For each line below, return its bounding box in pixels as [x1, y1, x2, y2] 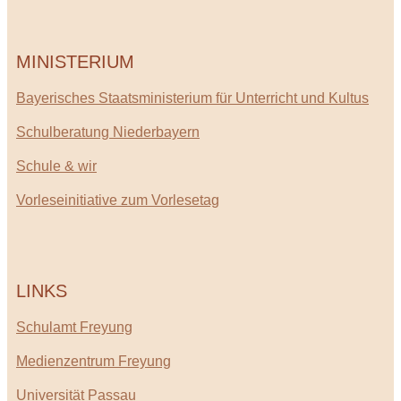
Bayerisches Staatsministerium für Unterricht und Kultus [16, 90, 369, 107]
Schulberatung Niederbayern [16, 124, 200, 141]
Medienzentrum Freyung [16, 354, 171, 370]
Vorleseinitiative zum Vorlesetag [16, 192, 219, 209]
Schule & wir [16, 158, 97, 175]
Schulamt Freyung [16, 320, 132, 336]
